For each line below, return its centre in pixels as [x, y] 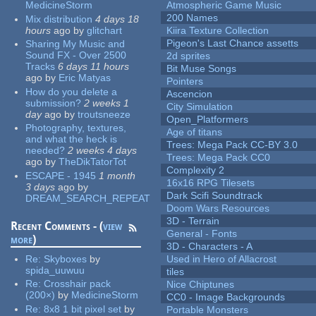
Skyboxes [66, 259]
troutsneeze [104, 114]
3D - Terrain [193, 221]
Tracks [41, 67]
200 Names [193, 18]
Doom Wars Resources [218, 208]
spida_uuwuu [55, 270]
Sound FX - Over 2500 [76, 55]
